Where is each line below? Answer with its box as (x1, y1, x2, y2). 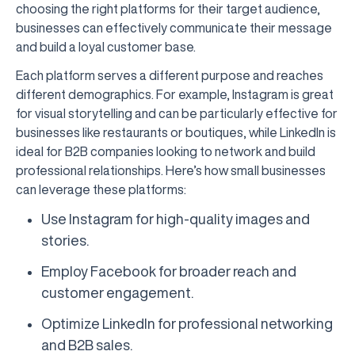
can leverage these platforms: (16, 183, 186, 196)
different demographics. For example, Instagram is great (16, 88, 334, 101)
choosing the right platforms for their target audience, (16, 2, 320, 15)
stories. (41, 233, 89, 247)
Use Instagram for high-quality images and (41, 212, 310, 226)
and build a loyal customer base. (16, 40, 196, 53)
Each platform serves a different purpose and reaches (16, 69, 323, 82)
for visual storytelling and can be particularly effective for (16, 107, 338, 120)
